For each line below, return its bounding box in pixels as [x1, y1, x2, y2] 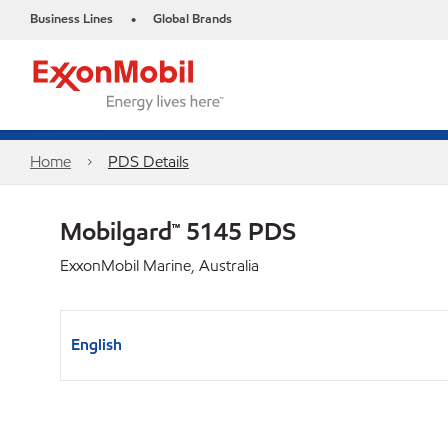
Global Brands [153, 10, 232, 28]
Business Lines [30, 10, 113, 28]
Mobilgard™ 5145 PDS [60, 215, 296, 247]
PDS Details [107, 151, 189, 172]
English [71, 334, 122, 355]
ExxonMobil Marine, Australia [60, 255, 259, 276]
